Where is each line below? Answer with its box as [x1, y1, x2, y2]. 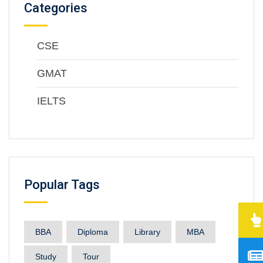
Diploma [77, 227, 108, 237]
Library [134, 227, 160, 237]
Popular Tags [24, 177, 100, 193]
